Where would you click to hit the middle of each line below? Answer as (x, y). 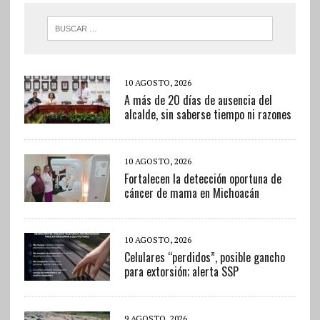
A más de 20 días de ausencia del (198, 100)
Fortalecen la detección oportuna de (202, 179)
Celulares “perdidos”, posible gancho (204, 257)
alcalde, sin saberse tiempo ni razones (207, 115)
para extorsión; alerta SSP (181, 272)
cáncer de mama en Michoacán (191, 193)
